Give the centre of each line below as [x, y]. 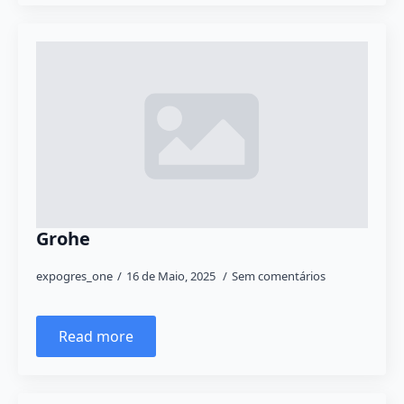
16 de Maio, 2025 [172, 276]
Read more [96, 336]
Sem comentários [279, 276]
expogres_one [74, 276]
